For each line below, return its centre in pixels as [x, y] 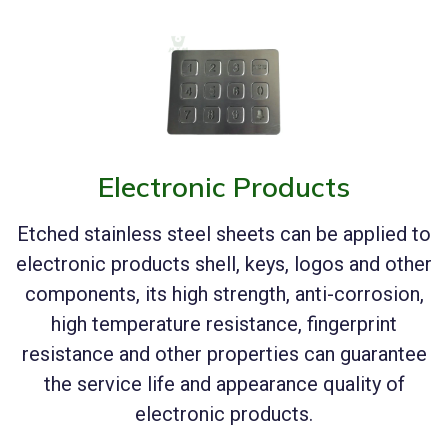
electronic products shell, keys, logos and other [224, 264]
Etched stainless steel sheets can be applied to [224, 234]
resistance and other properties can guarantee [224, 354]
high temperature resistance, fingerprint [224, 324]
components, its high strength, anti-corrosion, [224, 294]
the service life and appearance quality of [224, 384]
